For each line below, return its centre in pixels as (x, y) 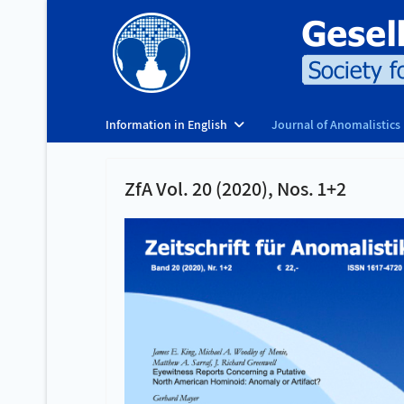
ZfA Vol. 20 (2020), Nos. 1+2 (235, 188)
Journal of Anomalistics (336, 124)
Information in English (166, 124)
